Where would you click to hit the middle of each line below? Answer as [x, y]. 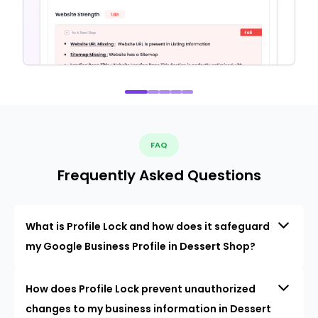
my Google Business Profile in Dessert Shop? [141, 246]
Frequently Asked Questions [159, 175]
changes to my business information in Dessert [148, 308]
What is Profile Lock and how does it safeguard [148, 226]
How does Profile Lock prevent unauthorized [141, 289]
